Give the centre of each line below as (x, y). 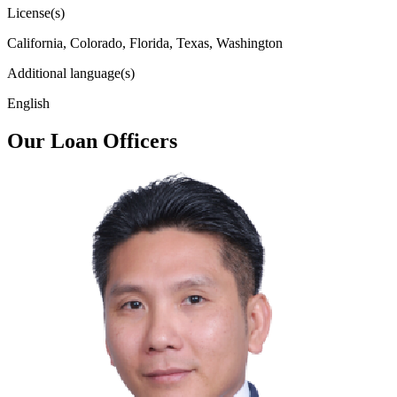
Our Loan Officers (92, 140)
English (28, 103)
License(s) (36, 12)
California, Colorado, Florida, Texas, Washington (145, 43)
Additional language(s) (71, 73)
